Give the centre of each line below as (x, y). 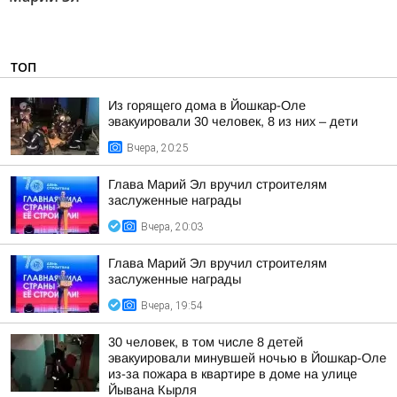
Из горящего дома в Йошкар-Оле (207, 105)
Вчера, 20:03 (172, 227)
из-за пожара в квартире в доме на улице (233, 374)
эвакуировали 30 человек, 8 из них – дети (233, 121)
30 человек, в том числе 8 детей (206, 342)
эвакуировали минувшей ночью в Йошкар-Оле (247, 358)
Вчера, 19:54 (172, 306)
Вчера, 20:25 (158, 148)
